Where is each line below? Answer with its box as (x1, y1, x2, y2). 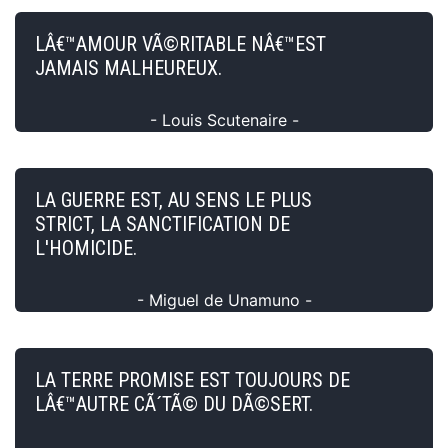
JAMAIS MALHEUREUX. (35, 55, 222, 80)
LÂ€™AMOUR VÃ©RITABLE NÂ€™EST (35, 31, 326, 56)
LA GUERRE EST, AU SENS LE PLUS (35, 187, 312, 212)
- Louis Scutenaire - (149, 109, 299, 130)
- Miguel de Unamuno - (136, 289, 312, 310)
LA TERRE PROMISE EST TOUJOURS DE (35, 367, 350, 392)
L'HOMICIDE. (35, 235, 137, 260)
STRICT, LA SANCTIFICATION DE (35, 211, 290, 236)
